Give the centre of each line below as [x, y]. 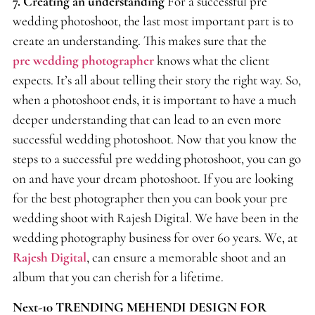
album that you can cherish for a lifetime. [118, 277]
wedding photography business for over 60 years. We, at [155, 238]
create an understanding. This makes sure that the [139, 41]
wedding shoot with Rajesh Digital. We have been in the [155, 218]
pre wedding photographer [83, 60]
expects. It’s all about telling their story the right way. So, [156, 80]
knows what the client [211, 60]
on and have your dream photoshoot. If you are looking [153, 179]
